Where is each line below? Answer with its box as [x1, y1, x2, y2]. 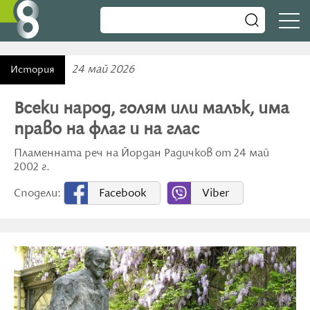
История [10, 64, 55, 76]
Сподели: [14, 187, 64, 201]
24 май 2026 [72, 63, 134, 77]
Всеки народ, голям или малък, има [14, 98, 289, 119]
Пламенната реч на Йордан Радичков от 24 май [14, 147, 269, 161]
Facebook [99, 187, 146, 201]
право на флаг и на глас [14, 119, 199, 140]
